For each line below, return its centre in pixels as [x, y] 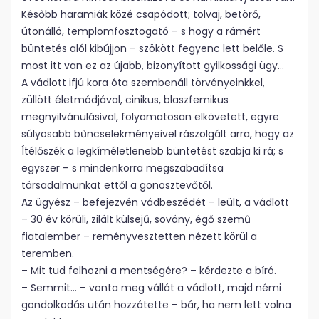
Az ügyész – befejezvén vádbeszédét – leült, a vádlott [155, 202]
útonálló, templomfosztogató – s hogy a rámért [141, 31]
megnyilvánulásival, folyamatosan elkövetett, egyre [150, 117]
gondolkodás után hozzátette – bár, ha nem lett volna [156, 305]
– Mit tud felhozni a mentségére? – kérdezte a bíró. [149, 271]
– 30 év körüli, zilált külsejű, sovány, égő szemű [136, 219]
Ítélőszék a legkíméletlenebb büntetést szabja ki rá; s [152, 151]
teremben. [48, 253]
